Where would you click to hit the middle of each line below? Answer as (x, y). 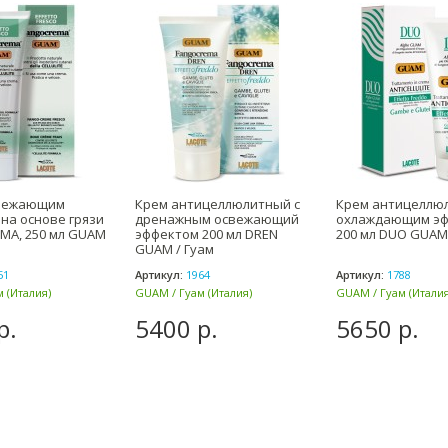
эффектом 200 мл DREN (206, 234)
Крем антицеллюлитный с (217, 204)
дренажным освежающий (217, 219)
